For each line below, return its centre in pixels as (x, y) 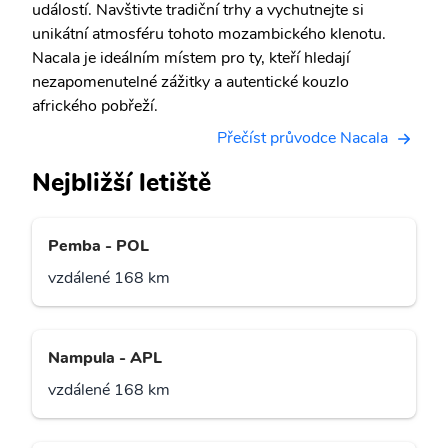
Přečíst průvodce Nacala (302, 138)
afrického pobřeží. (95, 106)
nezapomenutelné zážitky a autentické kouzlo (190, 82)
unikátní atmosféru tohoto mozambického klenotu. (209, 34)
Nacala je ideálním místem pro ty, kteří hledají (191, 58)
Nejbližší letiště (121, 183)
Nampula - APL (105, 358)
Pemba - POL (98, 246)
